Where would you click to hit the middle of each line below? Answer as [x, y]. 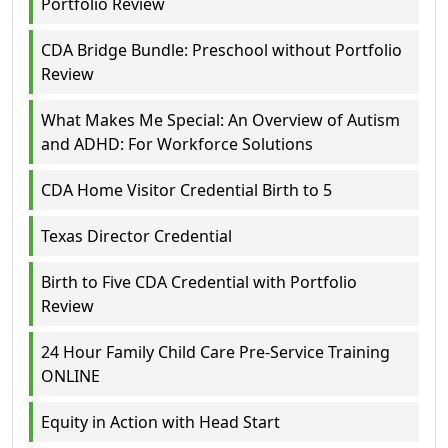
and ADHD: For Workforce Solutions [177, 143]
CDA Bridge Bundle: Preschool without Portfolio [221, 49]
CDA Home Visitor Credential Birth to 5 [186, 189]
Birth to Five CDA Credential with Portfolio [199, 281]
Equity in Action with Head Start [160, 421]
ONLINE [70, 375]
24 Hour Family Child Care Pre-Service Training [215, 351]
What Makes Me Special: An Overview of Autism [220, 119]
